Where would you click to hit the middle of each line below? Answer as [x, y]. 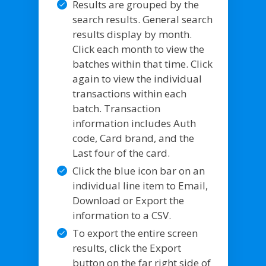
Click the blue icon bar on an [138, 171]
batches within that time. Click [142, 64]
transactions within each [129, 94]
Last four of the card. [121, 153]
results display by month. [132, 34]
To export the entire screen [135, 233]
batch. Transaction [116, 108]
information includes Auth [134, 123]
